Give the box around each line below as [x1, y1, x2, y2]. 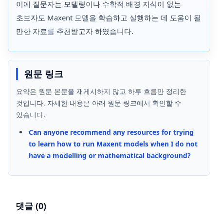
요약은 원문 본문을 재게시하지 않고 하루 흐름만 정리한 [16, 86, 186, 96]
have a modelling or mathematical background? [28, 150, 191, 160]
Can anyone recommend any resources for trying [28, 127, 194, 137]
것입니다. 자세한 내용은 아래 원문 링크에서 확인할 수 [16, 98, 182, 108]
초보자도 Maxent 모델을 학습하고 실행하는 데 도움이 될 [16, 13, 201, 23]
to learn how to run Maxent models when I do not [28, 139, 198, 148]
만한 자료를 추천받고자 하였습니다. [16, 26, 133, 36]
